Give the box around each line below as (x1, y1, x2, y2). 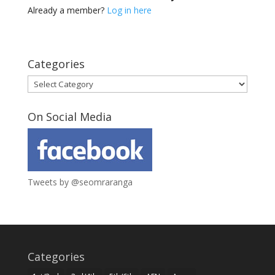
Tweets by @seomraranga (27, 176, 133, 188)
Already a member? (27, 4, 107, 16)
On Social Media (27, 109, 112, 124)
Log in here (106, 4, 152, 16)
